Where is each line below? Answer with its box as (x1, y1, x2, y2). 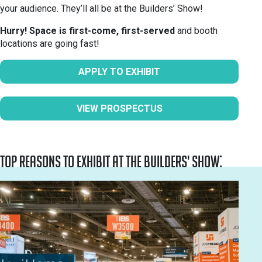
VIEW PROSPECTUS (76, 103, 163, 114)
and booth (175, 25, 218, 36)
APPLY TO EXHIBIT (78, 66, 160, 77)
